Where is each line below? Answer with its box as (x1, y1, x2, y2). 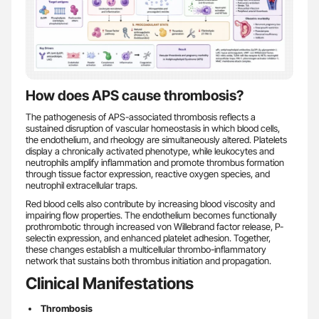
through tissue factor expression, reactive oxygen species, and (26, 168, 270, 179)
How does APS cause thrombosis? (26, 87, 244, 104)
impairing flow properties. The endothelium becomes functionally (26, 209, 277, 221)
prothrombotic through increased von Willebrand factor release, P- (26, 221, 283, 232)
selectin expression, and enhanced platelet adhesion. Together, (26, 232, 271, 244)
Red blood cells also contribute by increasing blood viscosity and (26, 198, 275, 209)
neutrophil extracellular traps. (26, 179, 137, 191)
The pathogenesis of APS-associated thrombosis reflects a (26, 111, 256, 122)
